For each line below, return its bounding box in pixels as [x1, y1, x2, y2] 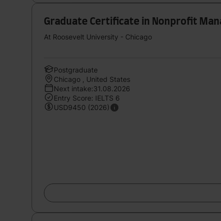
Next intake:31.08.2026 [54, 84, 130, 93]
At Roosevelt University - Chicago [44, 32, 152, 41]
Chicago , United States [54, 74, 130, 83]
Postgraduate [54, 65, 98, 74]
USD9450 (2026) [54, 103, 110, 111]
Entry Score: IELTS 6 [54, 93, 120, 102]
